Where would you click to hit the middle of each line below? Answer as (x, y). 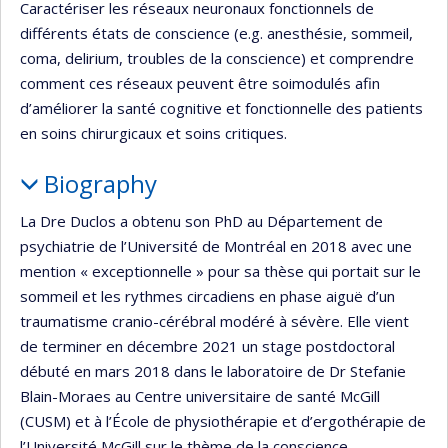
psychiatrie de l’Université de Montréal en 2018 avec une (216, 246)
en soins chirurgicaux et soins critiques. (153, 132)
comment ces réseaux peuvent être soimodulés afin (200, 82)
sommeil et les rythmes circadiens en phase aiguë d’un (207, 296)
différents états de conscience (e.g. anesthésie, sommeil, (216, 32)
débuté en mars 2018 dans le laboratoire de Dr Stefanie (213, 371)
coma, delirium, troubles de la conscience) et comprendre (217, 57)
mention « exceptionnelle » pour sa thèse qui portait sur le (220, 271)
